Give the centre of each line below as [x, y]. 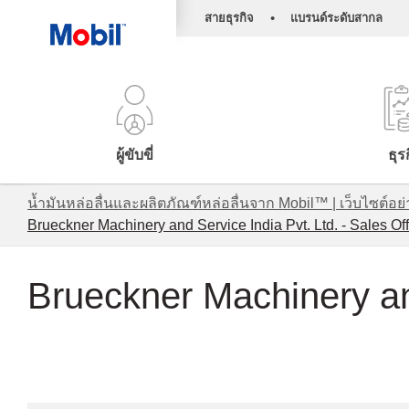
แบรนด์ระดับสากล [336, 18]
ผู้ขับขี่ [135, 155]
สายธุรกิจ [229, 18]
